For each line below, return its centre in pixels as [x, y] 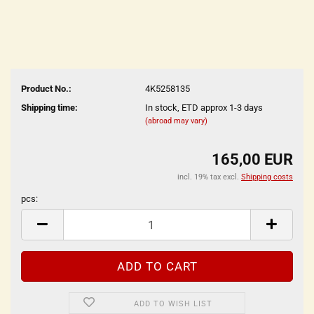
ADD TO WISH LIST [173, 304]
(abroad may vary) [176, 121]
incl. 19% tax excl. [209, 177]
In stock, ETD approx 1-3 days [204, 107]
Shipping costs [267, 177]
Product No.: [46, 88]
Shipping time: [49, 107]
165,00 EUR [252, 159]
